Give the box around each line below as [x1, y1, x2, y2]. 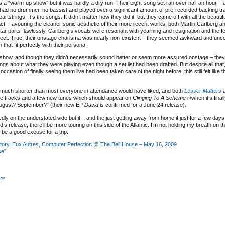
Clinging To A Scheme [133, 95, 186, 101]
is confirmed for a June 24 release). [98, 102, 186, 108]
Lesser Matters [184, 88, 221, 94]
